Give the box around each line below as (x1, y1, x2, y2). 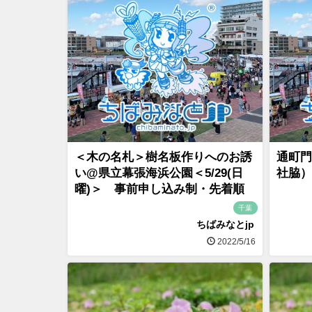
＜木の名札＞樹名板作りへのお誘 (75, 150, 252, 164)
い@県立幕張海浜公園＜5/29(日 (75, 166, 243, 180)
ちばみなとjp (196, 219, 254, 231)
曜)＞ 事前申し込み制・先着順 (75, 182, 244, 196)
